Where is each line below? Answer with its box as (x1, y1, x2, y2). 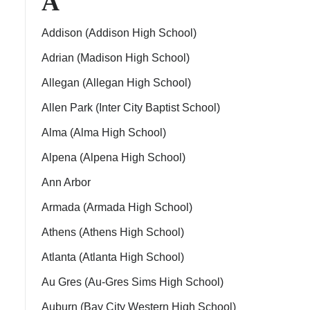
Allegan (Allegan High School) (42, 77, 191, 89)
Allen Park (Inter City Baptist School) (42, 102, 220, 113)
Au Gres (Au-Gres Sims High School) (42, 276, 224, 288)
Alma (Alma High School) (42, 127, 166, 138)
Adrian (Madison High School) (42, 52, 190, 64)
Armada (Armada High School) (42, 201, 192, 213)
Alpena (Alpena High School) (42, 152, 185, 163)
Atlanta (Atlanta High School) (42, 251, 184, 263)
